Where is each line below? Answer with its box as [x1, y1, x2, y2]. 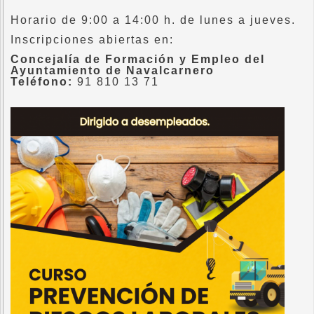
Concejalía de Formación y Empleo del [11, 53, 265, 65]
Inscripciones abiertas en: [11, 33, 174, 46]
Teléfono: [11, 75, 73, 88]
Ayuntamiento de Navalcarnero [11, 64, 214, 76]
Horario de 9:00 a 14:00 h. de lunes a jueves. [11, 13, 296, 26]
